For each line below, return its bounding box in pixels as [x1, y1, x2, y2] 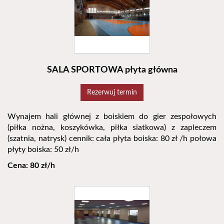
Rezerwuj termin [87, 89, 137, 96]
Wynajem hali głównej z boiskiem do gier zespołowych [7, 112, 216, 121]
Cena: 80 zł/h [7, 161, 55, 170]
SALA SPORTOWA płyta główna [46, 65, 177, 75]
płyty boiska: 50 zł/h [7, 145, 83, 154]
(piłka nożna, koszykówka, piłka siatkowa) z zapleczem [7, 123, 216, 132]
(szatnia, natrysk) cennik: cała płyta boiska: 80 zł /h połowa [7, 134, 216, 143]
